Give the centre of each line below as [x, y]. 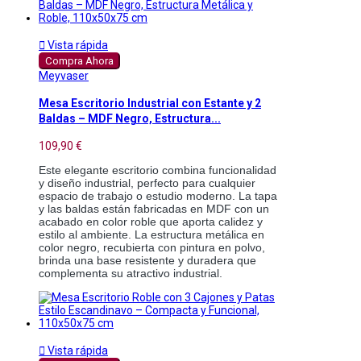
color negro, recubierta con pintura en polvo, [152, 247]
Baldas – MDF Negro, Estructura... [130, 119]
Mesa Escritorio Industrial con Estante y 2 [150, 104]
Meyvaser [64, 75]
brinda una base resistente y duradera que [147, 260]
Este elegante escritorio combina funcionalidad [158, 170]
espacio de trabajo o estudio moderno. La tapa [158, 195]
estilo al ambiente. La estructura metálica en [151, 234]
